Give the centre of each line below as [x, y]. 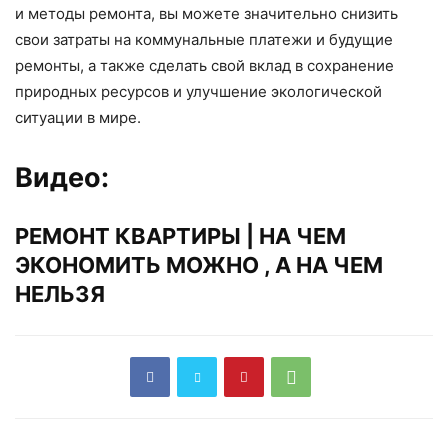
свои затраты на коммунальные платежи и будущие [204, 39]
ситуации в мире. [78, 117]
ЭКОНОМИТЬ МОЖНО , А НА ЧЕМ [199, 264]
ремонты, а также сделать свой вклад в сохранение [204, 65]
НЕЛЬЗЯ [60, 293]
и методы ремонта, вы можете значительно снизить [206, 13]
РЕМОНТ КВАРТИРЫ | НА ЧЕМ [180, 235]
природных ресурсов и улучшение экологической [198, 91]
